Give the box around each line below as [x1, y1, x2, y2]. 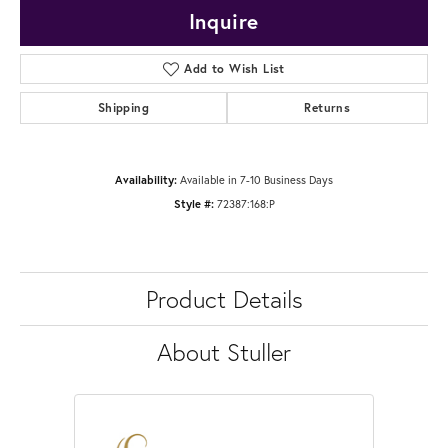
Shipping [97, 100, 149, 116]
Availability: [115, 172, 177, 188]
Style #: [173, 196, 214, 212]
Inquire [188, 7, 260, 36]
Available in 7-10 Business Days [180, 172, 333, 188]
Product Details [145, 283, 303, 316]
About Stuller [157, 336, 291, 369]
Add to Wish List [184, 61, 285, 77]
